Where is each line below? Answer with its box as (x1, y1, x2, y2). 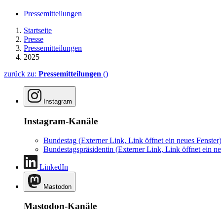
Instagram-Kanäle (24, 115, 98, 126)
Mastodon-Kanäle (24, 201, 97, 212)
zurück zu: (4, 70, 38, 78)
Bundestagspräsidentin (43, 145, 113, 153)
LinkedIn (39, 162, 68, 171)
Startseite (24, 26, 52, 35)
